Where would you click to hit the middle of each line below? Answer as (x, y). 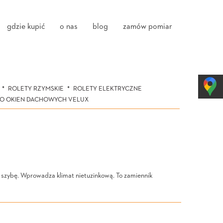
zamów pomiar (148, 27)
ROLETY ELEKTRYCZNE (107, 89)
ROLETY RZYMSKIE (36, 89)
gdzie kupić (26, 27)
